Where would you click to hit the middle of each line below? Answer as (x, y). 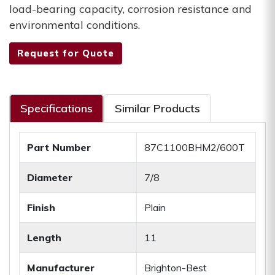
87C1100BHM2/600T (195, 148)
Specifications (56, 109)
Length (44, 238)
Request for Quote (66, 53)
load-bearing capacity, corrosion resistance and (130, 9)
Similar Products (157, 109)
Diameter (50, 178)
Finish (41, 208)
